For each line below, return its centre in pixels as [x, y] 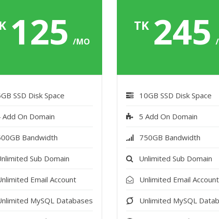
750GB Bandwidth [170, 137]
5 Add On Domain [168, 116]
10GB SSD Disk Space [176, 95]
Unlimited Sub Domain [176, 158]
